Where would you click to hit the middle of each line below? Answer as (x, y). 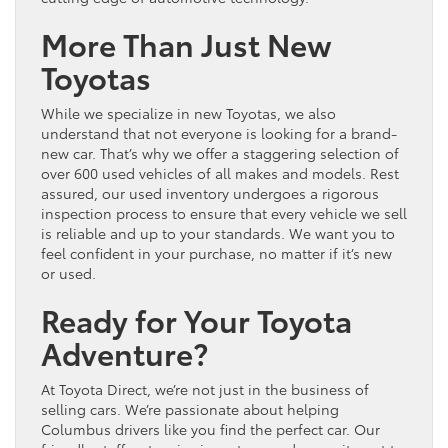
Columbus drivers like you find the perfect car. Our (210, 428)
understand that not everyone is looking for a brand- (219, 132)
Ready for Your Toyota (196, 319)
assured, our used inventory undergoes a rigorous (210, 192)
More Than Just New (186, 43)
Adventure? (124, 352)
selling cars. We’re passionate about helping (190, 408)
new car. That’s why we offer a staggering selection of (220, 152)
